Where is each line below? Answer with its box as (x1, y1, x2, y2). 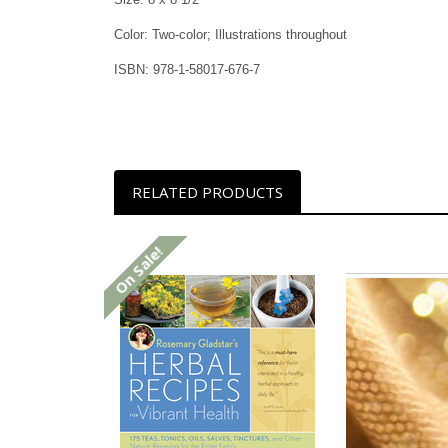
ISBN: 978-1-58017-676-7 (114, 62, 260, 78)
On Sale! (109, 242, 167, 299)
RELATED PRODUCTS (131, 182, 283, 202)
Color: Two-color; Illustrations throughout (114, 27, 347, 43)
